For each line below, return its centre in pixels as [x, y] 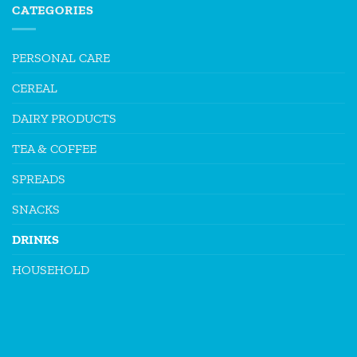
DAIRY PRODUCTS [64, 119]
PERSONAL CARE [61, 58]
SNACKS [36, 210]
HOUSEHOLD [51, 270]
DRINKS [35, 240]
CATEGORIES [53, 10]
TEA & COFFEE [54, 149]
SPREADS [39, 179]
